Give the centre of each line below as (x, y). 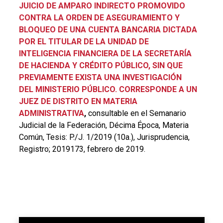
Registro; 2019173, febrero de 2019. (82, 149)
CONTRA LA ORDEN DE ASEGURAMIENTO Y (99, 17)
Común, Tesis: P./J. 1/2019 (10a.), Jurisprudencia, (104, 137)
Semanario (167, 113)
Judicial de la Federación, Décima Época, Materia (104, 125)
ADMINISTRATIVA (51, 113)
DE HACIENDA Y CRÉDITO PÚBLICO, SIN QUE (101, 65)
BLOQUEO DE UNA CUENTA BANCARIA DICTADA (108, 29)
